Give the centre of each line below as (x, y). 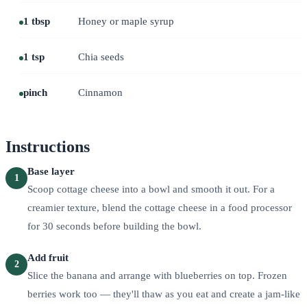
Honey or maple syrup (126, 21)
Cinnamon (100, 92)
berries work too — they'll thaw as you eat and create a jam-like (164, 294)
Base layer (51, 171)
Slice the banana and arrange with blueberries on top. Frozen (157, 275)
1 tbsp (37, 21)
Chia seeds (101, 57)
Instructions (48, 146)
